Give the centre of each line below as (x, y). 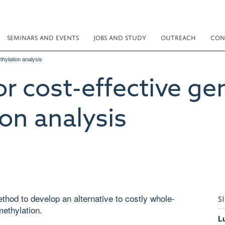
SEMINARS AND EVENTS (43, 37)
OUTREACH (178, 37)
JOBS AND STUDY (120, 37)
